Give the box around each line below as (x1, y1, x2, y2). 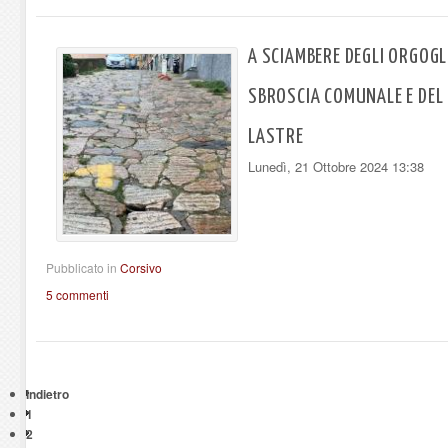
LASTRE (248, 127, 304, 148)
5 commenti (46, 286, 109, 304)
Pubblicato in (46, 259, 117, 277)
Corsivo (120, 259, 162, 277)
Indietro (26, 385, 69, 404)
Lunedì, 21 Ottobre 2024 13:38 (248, 157, 424, 177)
